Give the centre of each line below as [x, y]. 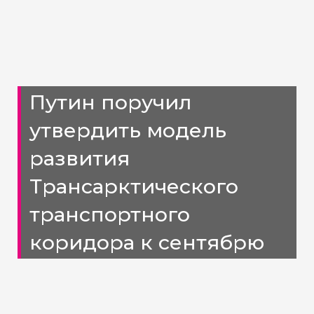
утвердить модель [128, 130]
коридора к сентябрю [147, 242]
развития [80, 158]
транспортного [110, 214]
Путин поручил [111, 102]
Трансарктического [134, 186]
